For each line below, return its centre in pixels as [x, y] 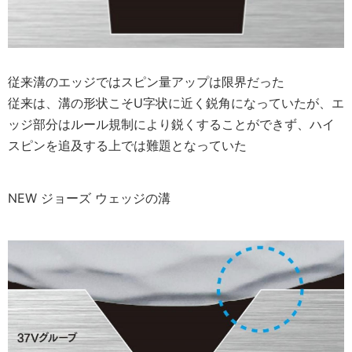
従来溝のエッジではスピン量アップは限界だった [146, 81]
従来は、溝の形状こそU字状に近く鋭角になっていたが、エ [176, 103]
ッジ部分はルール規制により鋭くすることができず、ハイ [171, 124]
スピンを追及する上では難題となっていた [127, 145]
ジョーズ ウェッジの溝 [106, 198]
